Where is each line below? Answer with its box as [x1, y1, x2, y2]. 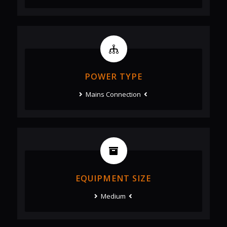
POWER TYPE [84, 71, 142, 83]
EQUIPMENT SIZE [75, 173, 152, 184]
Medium [98, 192, 129, 201]
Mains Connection [83, 90, 144, 99]
